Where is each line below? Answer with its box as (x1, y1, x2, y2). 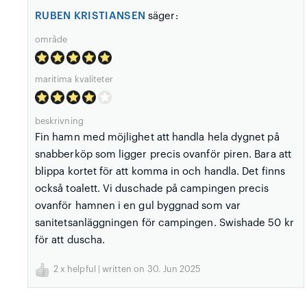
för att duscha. (35, 234, 106, 245)
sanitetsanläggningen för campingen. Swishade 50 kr (35, 217, 294, 228)
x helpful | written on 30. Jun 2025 (58, 265, 201, 273)
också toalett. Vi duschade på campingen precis (35, 183, 269, 194)
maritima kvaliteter (35, 75, 114, 84)
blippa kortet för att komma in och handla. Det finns (35, 166, 285, 177)
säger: (145, 10, 178, 21)
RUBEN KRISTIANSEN (35, 10, 146, 21)
